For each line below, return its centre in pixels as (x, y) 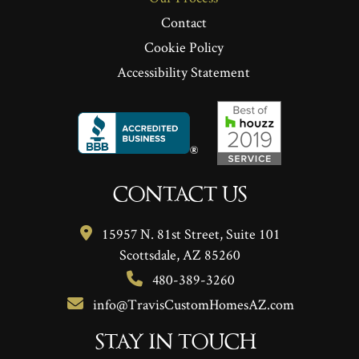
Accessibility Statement (184, 71)
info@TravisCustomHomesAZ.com (193, 304)
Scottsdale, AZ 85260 (179, 254)
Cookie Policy (184, 46)
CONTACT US (179, 196)
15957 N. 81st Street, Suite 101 (191, 233)
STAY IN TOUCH (175, 343)
